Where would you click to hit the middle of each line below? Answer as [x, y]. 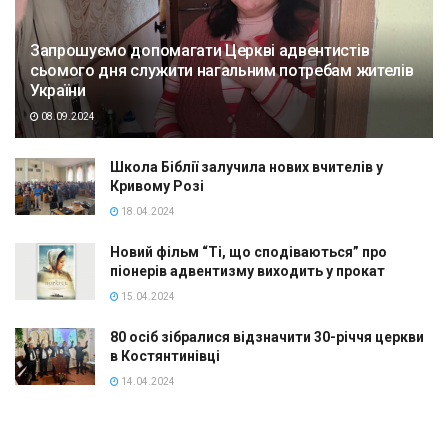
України [58, 90]
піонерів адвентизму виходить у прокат [247, 271]
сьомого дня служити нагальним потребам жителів [222, 70]
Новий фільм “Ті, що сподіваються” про [248, 252]
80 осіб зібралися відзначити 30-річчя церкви [267, 337]
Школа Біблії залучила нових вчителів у [246, 167]
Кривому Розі [157, 186]
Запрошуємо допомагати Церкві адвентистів [200, 50]
